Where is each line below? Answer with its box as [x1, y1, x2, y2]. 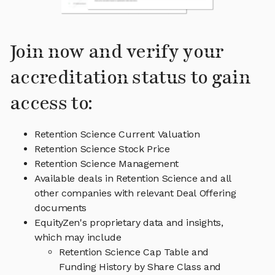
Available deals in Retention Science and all [34, 172, 231, 185]
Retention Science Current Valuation [34, 128, 200, 141]
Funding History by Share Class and [59, 261, 222, 273]
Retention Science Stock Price [34, 143, 170, 155]
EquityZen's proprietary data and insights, [34, 217, 223, 229]
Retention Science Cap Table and [59, 246, 209, 258]
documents [34, 202, 87, 214]
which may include [34, 231, 122, 244]
